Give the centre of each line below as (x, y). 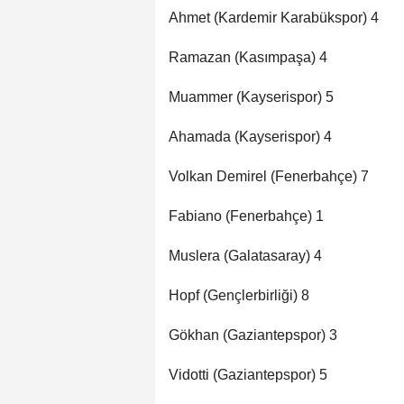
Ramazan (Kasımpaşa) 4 (248, 58)
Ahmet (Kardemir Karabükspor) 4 (274, 18)
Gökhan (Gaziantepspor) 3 (253, 335)
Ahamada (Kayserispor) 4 (250, 137)
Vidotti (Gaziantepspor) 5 (248, 375)
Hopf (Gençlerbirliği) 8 (239, 296)
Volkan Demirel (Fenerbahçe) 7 (269, 177)
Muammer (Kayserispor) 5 (251, 97)
